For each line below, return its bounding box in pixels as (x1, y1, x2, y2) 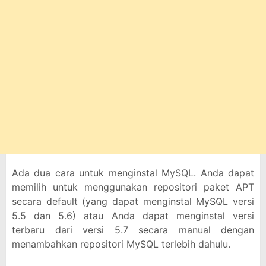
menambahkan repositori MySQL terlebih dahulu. (12, 238, 230, 250)
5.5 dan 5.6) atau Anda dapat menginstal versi (12, 210, 254, 221)
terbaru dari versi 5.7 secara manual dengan (12, 224, 254, 236)
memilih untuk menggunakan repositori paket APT (12, 181, 254, 193)
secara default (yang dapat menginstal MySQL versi (12, 195, 254, 207)
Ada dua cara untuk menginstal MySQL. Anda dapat (12, 167, 254, 179)
